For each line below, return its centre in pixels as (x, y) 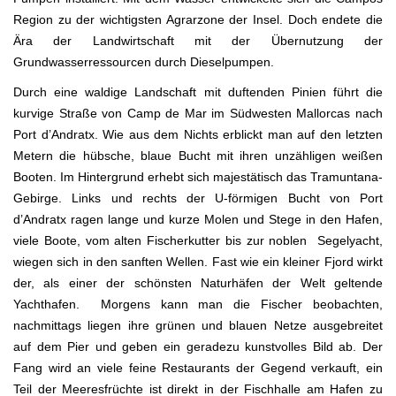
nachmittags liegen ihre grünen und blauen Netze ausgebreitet (198, 325)
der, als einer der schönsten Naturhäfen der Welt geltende (198, 282)
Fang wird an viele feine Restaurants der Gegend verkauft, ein (198, 367)
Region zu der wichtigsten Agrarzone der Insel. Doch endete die (198, 19)
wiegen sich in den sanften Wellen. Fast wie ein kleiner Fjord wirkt (198, 261)
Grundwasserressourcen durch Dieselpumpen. (144, 61)
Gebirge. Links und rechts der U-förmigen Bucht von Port (198, 198)
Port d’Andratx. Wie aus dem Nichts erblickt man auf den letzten (198, 134)
